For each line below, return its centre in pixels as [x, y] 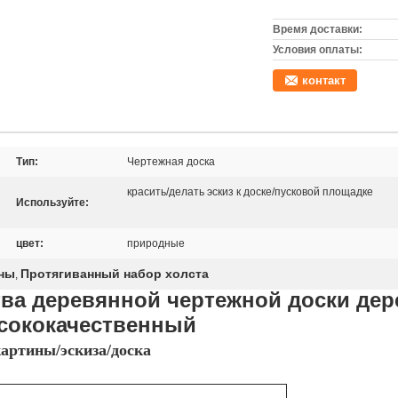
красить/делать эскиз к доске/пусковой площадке [250, 192]
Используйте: [52, 203]
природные [156, 243]
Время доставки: [318, 29]
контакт [324, 80]
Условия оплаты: [318, 50]
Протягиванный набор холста [115, 274]
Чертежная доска [171, 162]
